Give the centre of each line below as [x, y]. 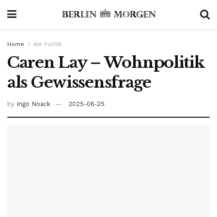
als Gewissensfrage [79, 82]
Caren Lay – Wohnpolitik [106, 62]
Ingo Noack [33, 104]
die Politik [47, 44]
